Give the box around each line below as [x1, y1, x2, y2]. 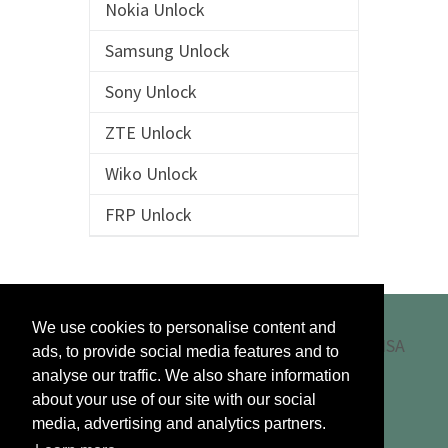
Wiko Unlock [104, 162, 198, 185]
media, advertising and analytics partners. [32, 415, 326, 433]
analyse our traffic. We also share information [32, 367, 350, 385]
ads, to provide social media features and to [32, 343, 339, 361]
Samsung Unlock [104, 39, 230, 62]
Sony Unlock [104, 80, 197, 103]
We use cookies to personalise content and [32, 319, 336, 337]
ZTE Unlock [104, 121, 192, 144]
